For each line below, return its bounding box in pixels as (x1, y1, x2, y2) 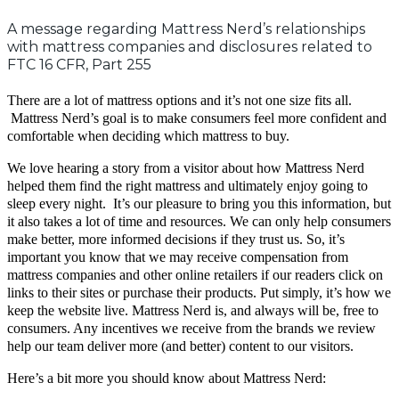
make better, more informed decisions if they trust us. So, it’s (7, 232, 345, 247)
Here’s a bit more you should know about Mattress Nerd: (7, 370, 326, 386)
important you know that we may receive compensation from (7, 249, 348, 265)
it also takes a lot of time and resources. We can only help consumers (7, 214, 391, 229)
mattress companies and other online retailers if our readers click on (7, 267, 383, 282)
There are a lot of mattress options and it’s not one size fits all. (7, 93, 352, 108)
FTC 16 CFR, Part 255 (7, 56, 151, 73)
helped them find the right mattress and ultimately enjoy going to (7, 178, 368, 193)
